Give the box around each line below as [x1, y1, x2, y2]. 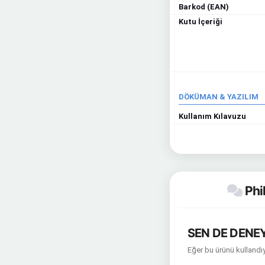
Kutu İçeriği [179, 17, 222, 26]
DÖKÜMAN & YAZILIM [179, 92, 258, 101]
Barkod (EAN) [179, 2, 229, 11]
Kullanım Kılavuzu [179, 112, 246, 121]
